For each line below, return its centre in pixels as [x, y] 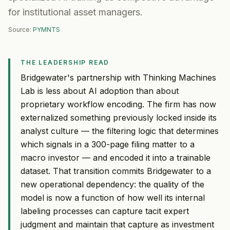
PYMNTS [46, 29]
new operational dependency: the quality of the [112, 184]
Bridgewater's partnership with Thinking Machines [118, 77]
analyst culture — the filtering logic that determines [120, 131]
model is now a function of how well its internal [113, 197]
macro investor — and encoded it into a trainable [116, 157]
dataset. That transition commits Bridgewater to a [116, 171]
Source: [20, 29]
